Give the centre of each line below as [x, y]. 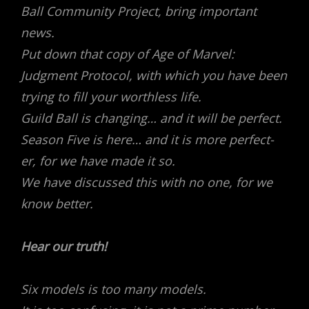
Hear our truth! [64, 246]
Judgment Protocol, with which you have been [154, 75]
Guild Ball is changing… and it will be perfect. [151, 118]
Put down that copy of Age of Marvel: [128, 54]
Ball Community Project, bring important [139, 11]
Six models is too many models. [113, 289]
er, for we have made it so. [98, 161]
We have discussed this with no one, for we [147, 182]
